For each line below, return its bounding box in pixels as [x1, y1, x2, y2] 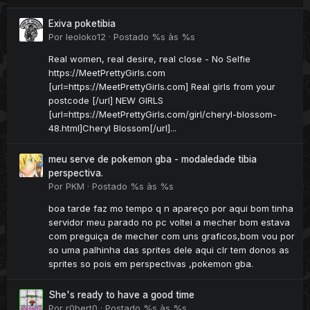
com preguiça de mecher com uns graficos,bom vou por [48, 230, 295, 242]
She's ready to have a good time [48, 289, 194, 301]
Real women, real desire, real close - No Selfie [48, 53, 250, 65]
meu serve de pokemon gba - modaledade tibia [48, 154, 257, 165]
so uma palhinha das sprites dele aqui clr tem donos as [48, 244, 289, 256]
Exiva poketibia [48, 18, 116, 30]
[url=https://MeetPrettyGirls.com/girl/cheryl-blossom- [48, 109, 277, 120]
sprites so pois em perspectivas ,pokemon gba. [48, 258, 253, 270]
